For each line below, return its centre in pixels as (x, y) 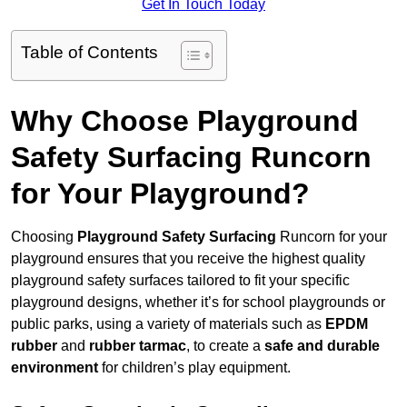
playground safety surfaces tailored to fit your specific (180, 281)
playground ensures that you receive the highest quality (188, 259)
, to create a (225, 346)
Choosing (44, 237)
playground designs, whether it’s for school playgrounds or (198, 303)
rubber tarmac (138, 346)
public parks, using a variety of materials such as (168, 324)
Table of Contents (89, 53)
